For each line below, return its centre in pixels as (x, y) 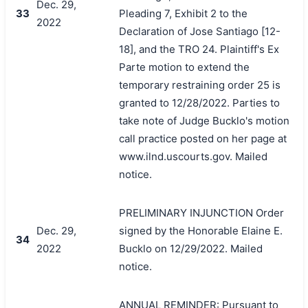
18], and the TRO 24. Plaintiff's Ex (199, 49)
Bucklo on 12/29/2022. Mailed (190, 248)
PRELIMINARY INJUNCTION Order (201, 212)
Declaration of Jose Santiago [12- (199, 31)
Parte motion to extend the (184, 67)
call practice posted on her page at (202, 138)
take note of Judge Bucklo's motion (204, 120)
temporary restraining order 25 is (199, 85)
